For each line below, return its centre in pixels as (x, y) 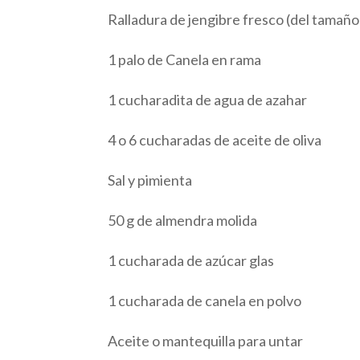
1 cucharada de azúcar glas (191, 260)
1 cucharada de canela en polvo (205, 300)
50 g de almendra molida (183, 220)
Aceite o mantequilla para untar (206, 340)
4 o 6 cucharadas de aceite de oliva (215, 139)
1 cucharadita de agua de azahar (208, 99)
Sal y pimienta (150, 180)
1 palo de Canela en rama (185, 59)
